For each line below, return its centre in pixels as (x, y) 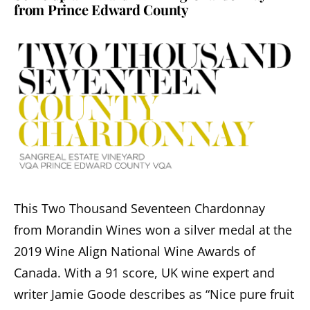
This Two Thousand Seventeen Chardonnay (139, 208)
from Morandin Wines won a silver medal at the (153, 229)
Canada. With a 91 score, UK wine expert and (144, 272)
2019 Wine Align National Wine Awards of (135, 251)
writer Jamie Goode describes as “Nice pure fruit (154, 294)
